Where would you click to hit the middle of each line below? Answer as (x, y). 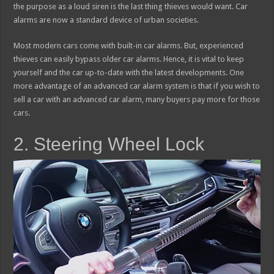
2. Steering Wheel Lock (109, 144)
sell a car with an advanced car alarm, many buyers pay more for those (137, 100)
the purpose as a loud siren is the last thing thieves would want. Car (131, 7)
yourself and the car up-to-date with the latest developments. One (129, 73)
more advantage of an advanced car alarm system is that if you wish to (137, 86)
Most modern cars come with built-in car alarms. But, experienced (129, 46)
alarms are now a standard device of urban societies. (106, 20)
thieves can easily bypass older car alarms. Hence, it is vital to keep (129, 59)
